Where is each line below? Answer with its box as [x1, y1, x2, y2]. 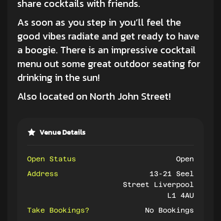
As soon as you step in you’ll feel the [17, 14, 181, 30]
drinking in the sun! [17, 70, 100, 85]
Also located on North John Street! [17, 88, 171, 104]
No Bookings [145, 206, 194, 214]
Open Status [27, 154, 76, 163]
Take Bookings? [27, 206, 89, 214]
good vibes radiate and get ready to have [17, 28, 199, 43]
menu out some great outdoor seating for [17, 56, 200, 71]
